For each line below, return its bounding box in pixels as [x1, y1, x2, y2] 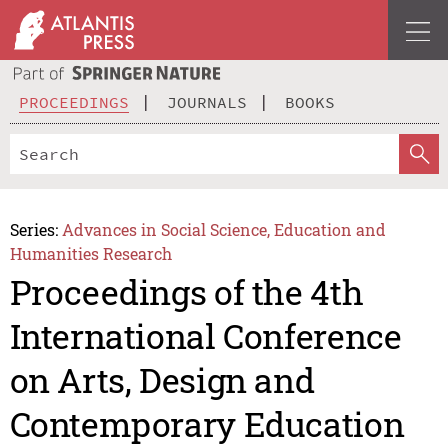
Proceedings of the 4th [9, 269, 364, 315]
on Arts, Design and [9, 357, 315, 403]
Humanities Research [9, 242, 172, 264]
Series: [9, 218, 58, 240]
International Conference [9, 313, 402, 359]
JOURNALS [167, 91, 247, 112]
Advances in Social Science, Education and [62, 218, 387, 240]
